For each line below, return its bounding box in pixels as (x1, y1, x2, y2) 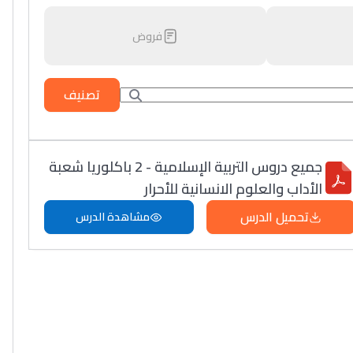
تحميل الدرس (240, 205, 309, 229)
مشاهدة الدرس (75, 206, 150, 227)
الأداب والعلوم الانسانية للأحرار (144, 176, 323, 202)
